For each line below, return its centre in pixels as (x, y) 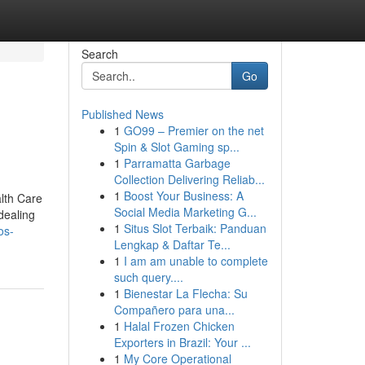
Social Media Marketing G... (185, 212)
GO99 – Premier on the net (193, 130)
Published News (122, 114)
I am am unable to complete (196, 261)
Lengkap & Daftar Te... (172, 244)
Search (99, 54)
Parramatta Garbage (177, 163)
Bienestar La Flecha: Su (185, 293)
